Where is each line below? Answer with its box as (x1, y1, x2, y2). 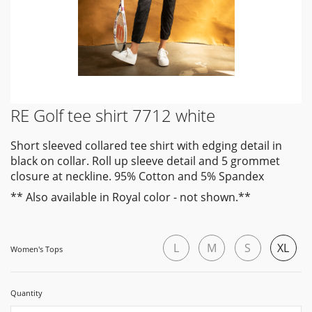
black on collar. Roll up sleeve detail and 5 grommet (10, 153, 280, 169)
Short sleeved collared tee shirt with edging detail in (10, 138, 282, 153)
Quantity (10, 288, 42, 298)
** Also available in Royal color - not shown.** (10, 189, 251, 205)
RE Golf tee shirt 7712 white (10, 104, 215, 127)
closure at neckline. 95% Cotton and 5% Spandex (10, 169, 264, 184)
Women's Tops (10, 244, 63, 254)
